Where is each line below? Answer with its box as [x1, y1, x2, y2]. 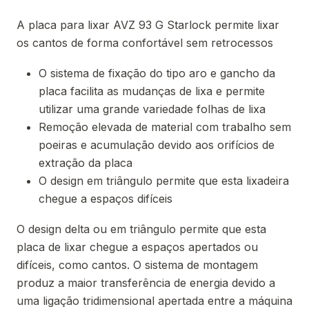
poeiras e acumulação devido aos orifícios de [39, 138, 275, 152]
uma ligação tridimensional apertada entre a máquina [17, 294, 292, 308]
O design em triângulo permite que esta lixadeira [39, 174, 289, 188]
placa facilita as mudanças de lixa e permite [39, 84, 265, 98]
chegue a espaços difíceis [39, 192, 172, 206]
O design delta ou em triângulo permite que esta [17, 222, 266, 236]
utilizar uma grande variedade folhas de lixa [39, 102, 266, 116]
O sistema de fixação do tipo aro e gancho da [39, 66, 275, 80]
